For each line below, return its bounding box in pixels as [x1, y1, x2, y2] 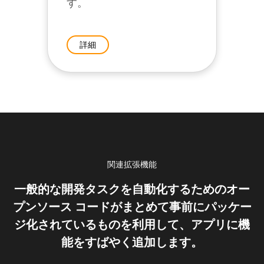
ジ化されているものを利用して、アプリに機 [14, 217, 250, 232]
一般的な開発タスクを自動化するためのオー [14, 182, 250, 197]
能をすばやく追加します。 [61, 235, 203, 250]
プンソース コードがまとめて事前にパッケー [12, 200, 252, 214]
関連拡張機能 [107, 159, 157, 170]
